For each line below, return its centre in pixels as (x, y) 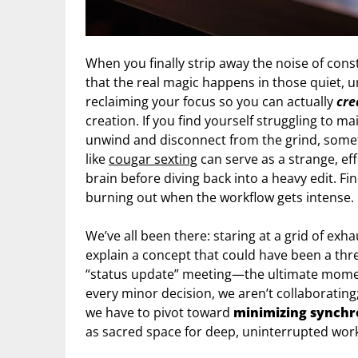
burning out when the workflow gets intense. (220, 197)
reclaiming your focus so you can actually (211, 101)
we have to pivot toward (159, 312)
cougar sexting (153, 159)
